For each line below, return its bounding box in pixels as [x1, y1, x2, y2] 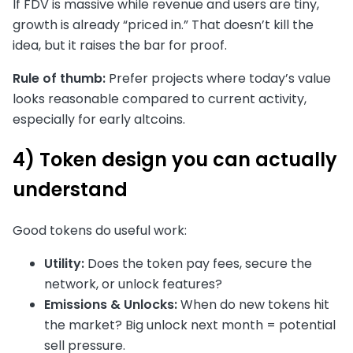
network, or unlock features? [44, 275, 222, 294]
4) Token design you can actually [13, 147, 337, 173]
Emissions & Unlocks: [44, 295, 177, 314]
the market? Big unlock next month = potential [44, 316, 336, 335]
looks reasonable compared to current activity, [13, 89, 307, 108]
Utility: [44, 255, 84, 273]
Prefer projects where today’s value [106, 69, 331, 87]
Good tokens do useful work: [13, 221, 187, 240]
